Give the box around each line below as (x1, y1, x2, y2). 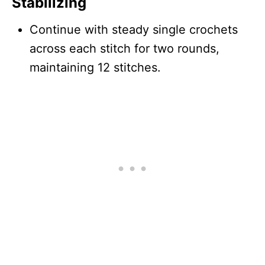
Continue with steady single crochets (30, 22, 238, 37)
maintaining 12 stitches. (30, 60, 161, 75)
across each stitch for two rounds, (30, 41, 219, 56)
